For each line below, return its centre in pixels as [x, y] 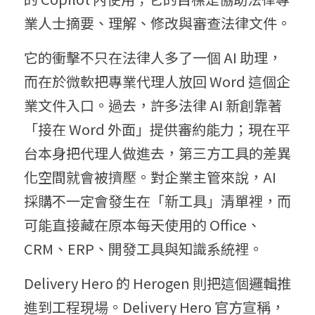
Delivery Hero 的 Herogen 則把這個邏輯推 [157, 283]
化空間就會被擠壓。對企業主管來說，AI [150, 177]
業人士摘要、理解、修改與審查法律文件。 [157, 23]
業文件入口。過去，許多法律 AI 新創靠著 [153, 105]
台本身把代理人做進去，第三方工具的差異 [157, 153]
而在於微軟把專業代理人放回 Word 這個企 [157, 82]
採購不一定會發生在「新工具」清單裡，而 [157, 201]
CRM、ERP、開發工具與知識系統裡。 [143, 249]
